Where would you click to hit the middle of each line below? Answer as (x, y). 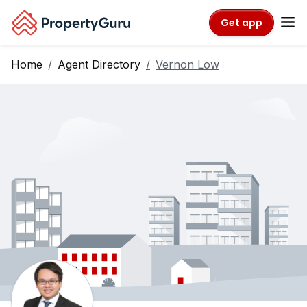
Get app (242, 22)
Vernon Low (187, 64)
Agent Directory (99, 64)
